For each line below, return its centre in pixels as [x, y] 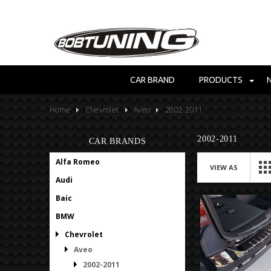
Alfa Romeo [78, 162]
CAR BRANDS [117, 141]
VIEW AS [224, 167]
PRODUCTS [220, 80]
